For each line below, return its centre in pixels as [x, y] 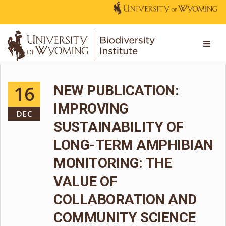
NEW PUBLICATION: [116, 91]
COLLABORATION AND [125, 200]
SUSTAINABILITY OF [119, 127]
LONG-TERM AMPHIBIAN [133, 145]
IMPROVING [91, 109]
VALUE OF [85, 181]
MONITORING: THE [113, 163]
